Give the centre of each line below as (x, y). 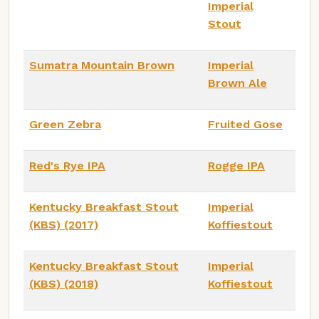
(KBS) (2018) (64, 284)
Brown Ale (237, 83)
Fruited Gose (245, 125)
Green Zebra (65, 125)
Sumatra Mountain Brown (102, 66)
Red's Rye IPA (67, 166)
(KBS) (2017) (64, 225)
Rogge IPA (236, 166)
